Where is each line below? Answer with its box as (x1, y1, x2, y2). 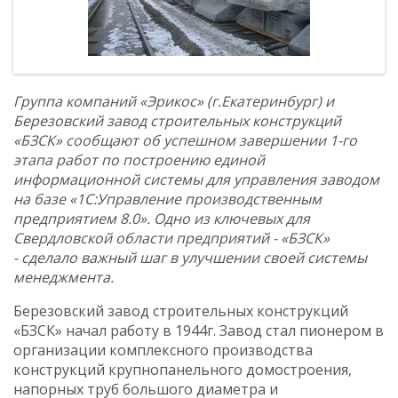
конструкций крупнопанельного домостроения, (13, 360, 352, 379)
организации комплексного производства (13, 340, 313, 360)
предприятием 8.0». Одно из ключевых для (13, 209, 310, 228)
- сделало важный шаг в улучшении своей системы (13, 248, 367, 267)
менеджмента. (13, 267, 114, 287)
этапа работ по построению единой (13, 150, 265, 170)
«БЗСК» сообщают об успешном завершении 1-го (13, 131, 357, 150)
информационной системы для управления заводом (13, 170, 379, 189)
